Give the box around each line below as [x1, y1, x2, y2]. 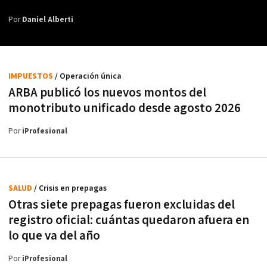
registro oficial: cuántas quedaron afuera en [8, 212, 249, 228]
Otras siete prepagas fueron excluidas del [8, 196, 235, 213]
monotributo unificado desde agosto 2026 [8, 100, 241, 116]
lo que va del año [8, 227, 100, 244]
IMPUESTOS [8, 70, 55, 82]
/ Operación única [55, 70, 122, 82]
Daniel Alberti [22, 14, 73, 25]
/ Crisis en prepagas [34, 182, 107, 194]
